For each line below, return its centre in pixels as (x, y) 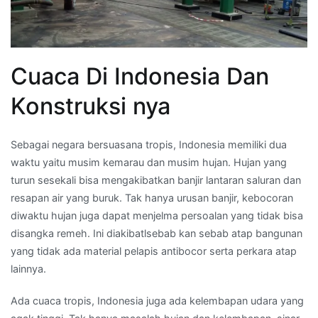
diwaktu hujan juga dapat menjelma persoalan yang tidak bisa (157, 215)
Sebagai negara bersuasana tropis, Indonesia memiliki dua (149, 144)
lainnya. (28, 268)
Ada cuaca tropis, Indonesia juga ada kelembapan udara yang (157, 301)
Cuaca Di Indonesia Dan (140, 76)
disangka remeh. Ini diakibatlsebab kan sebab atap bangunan (157, 233)
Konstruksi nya (91, 106)
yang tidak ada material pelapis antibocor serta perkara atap (154, 251)
